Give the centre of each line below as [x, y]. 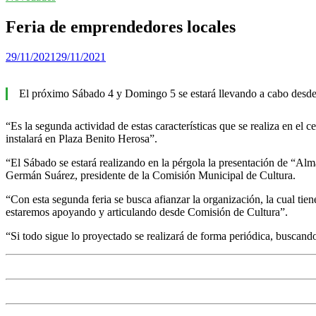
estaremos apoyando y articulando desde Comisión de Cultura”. [147, 212]
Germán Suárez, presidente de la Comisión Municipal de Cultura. [151, 175]
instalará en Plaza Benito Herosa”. [81, 138]
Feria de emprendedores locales [121, 26]
